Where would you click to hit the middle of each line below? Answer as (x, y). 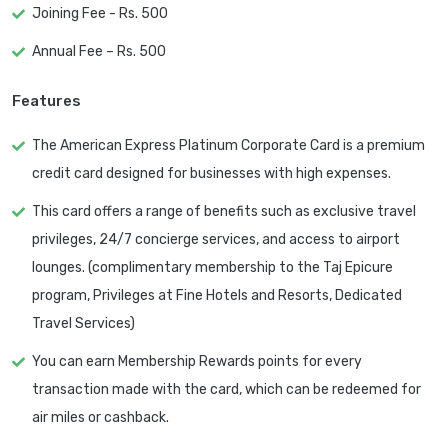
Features (46, 101)
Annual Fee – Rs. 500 (99, 52)
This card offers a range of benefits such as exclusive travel (224, 212)
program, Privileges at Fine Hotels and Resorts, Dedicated (217, 296)
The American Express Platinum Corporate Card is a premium (228, 146)
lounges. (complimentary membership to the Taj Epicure (212, 268)
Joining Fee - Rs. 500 (100, 14)
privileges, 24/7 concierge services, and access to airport (216, 240)
